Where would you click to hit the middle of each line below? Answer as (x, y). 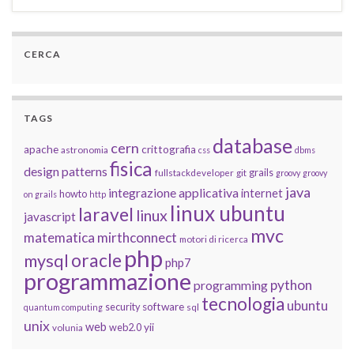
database (252, 145)
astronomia (85, 149)
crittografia (169, 149)
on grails (40, 194)
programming (231, 284)
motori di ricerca (214, 239)
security (122, 307)
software (163, 306)
